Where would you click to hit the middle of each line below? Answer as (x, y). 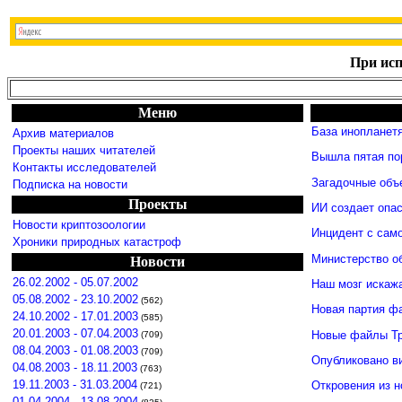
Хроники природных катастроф (97, 242)
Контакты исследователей (84, 167)
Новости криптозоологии (79, 225)
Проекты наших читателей (84, 150)
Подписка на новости (70, 184)
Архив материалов (63, 133)
